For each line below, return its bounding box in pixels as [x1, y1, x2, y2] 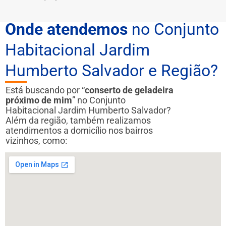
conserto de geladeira [85, 84, 174, 95]
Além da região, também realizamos [6, 115, 151, 126]
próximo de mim [6, 94, 72, 105]
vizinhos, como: [6, 135, 67, 146]
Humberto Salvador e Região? [5, 61, 218, 80]
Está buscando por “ [6, 84, 85, 95]
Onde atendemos [5, 19, 128, 39]
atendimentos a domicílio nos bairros [6, 125, 153, 136]
